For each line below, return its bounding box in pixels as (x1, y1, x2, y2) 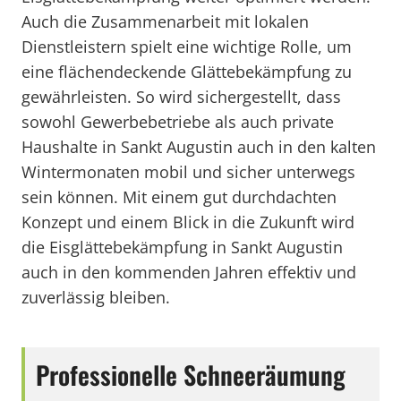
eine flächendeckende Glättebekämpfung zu (21, 61, 352, 82)
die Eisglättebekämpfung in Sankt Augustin (21, 236, 343, 258)
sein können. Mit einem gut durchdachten (21, 186, 337, 208)
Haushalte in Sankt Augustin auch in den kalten (21, 136, 376, 158)
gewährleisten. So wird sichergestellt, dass (21, 86, 341, 107)
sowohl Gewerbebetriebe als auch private (21, 111, 334, 132)
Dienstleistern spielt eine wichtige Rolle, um (21, 36, 352, 57)
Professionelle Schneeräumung (36, 356, 346, 393)
